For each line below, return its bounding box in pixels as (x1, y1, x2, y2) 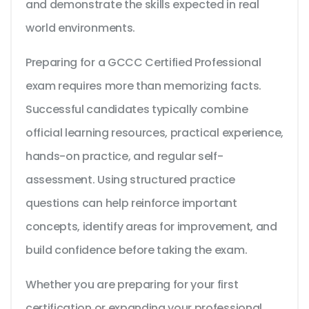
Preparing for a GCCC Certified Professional (26, 54, 261, 71)
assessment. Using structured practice (26, 172, 236, 188)
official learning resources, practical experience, (26, 125, 283, 141)
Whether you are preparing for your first (26, 277, 239, 293)
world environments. (26, 20, 135, 37)
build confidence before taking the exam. (26, 242, 248, 259)
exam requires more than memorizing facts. (26, 78, 261, 94)
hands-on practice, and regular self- (26, 148, 223, 165)
